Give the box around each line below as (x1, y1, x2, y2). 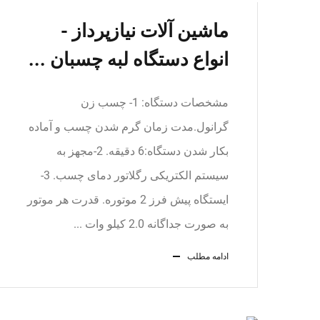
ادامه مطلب (187, 251, 229, 261)
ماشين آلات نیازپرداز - (61, 20, 229, 41)
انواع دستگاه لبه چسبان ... (29, 49, 229, 70)
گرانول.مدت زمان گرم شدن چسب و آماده (29, 120, 229, 134)
